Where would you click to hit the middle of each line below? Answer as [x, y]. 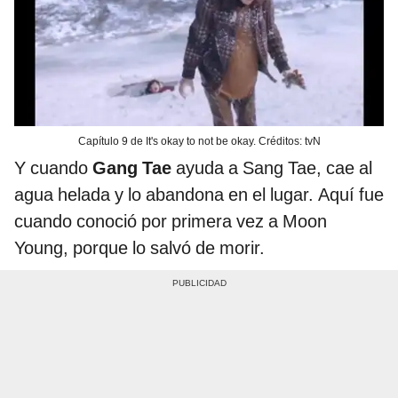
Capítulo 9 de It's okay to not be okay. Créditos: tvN [199, 142]
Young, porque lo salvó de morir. [139, 248]
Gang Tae [134, 168]
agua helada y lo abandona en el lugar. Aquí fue [199, 195]
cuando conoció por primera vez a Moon [171, 222]
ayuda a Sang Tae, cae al [274, 168]
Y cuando [53, 168]
